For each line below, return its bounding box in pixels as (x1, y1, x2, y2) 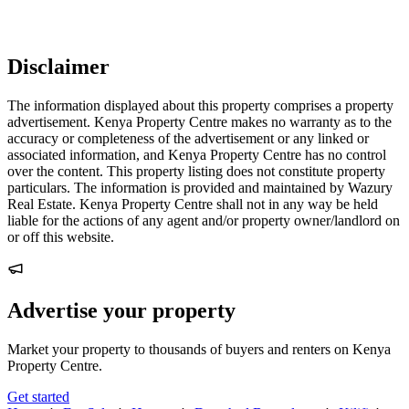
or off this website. (7, 228, 114, 245)
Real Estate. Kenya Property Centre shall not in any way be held (7, 195, 378, 212)
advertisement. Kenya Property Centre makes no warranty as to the (7, 113, 392, 130)
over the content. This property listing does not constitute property (7, 163, 385, 179)
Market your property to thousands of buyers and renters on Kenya (7, 341, 391, 357)
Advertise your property (7, 298, 236, 322)
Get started (7, 388, 69, 404)
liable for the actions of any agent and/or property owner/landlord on (7, 212, 400, 228)
